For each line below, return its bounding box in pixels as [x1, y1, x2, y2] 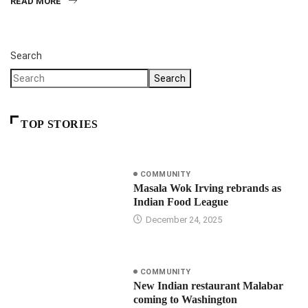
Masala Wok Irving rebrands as [133, 182, 281, 195]
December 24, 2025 [143, 214, 222, 225]
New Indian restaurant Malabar [133, 280, 283, 292]
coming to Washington [133, 294, 237, 306]
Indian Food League [133, 196, 228, 208]
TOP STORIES [21, 118, 99, 130]
